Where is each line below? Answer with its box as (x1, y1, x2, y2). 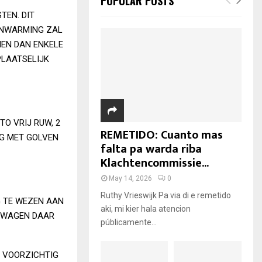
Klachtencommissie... (100, 153, 209, 173)
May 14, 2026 (108, 174, 152, 182)
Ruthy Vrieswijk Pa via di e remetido (100, 190, 231, 200)
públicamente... (100, 217, 157, 227)
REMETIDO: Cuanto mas (100, 125, 223, 145)
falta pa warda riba (100, 139, 202, 159)
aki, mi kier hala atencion (100, 204, 191, 213)
